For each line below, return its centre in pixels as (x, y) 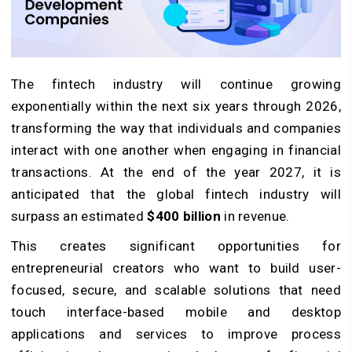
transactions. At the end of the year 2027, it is (176, 172)
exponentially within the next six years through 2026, (176, 106)
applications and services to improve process (176, 334)
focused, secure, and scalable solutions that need (176, 290)
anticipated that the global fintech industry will (176, 194)
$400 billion (184, 216)
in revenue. (255, 216)
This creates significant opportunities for (176, 246)
